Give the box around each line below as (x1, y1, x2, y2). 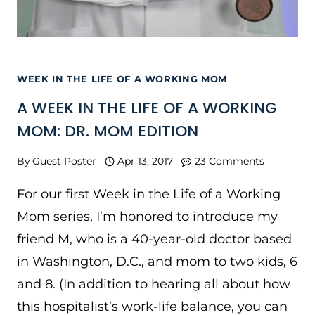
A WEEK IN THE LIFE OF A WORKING (17, 96, 277, 119)
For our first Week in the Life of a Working (17, 186, 281, 202)
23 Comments (194, 154, 264, 167)
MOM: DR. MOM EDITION (17, 120, 198, 142)
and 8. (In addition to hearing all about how (17, 276, 290, 292)
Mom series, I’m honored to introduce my (17, 208, 278, 224)
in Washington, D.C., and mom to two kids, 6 (17, 253, 297, 269)
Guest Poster (32, 154, 97, 167)
